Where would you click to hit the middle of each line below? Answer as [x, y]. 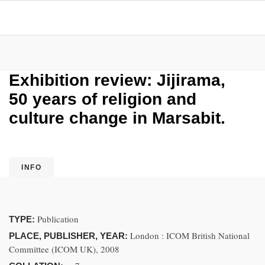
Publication [58, 219]
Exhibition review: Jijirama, [117, 80]
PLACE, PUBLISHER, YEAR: [70, 236]
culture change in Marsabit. [117, 118]
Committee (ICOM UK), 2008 [64, 249]
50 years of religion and [103, 99]
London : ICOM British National [190, 235]
